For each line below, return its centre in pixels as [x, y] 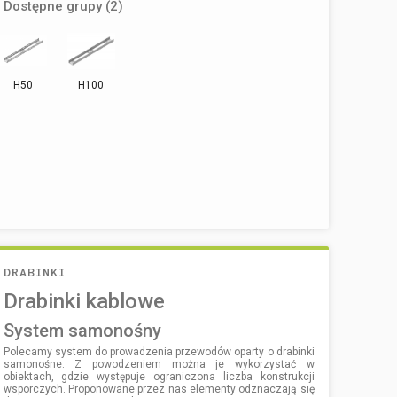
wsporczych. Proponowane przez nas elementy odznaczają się [159, 389]
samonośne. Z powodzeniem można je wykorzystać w [159, 364]
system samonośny [87, 330]
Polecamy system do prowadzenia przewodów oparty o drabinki [159, 351]
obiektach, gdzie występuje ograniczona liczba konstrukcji [159, 376]
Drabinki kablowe [84, 301]
